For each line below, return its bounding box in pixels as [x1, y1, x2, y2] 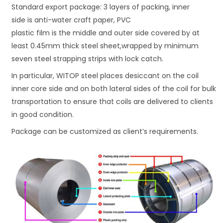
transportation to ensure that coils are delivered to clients [11, 97, 214, 107]
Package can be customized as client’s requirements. [11, 126, 199, 137]
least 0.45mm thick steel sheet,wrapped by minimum [11, 41, 199, 51]
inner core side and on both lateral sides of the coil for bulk [11, 84, 217, 94]
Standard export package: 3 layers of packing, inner [11, 2, 190, 12]
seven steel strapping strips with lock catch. [11, 54, 164, 64]
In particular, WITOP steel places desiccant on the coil [11, 71, 199, 81]
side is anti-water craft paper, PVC [11, 15, 131, 25]
